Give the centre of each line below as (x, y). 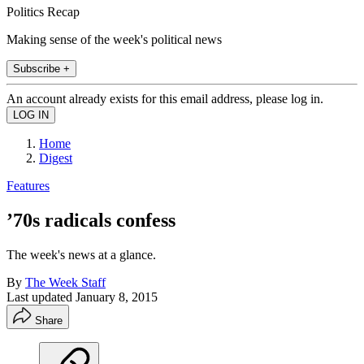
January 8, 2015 (117, 297)
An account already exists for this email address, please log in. (165, 98)
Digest (56, 158)
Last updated (41, 297)
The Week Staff (65, 282)
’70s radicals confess (91, 220)
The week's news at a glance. (81, 254)
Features (28, 185)
